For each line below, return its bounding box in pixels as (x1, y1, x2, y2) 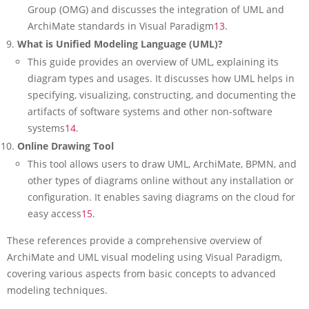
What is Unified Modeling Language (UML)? (17, 37, 223, 50)
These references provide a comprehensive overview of (7, 234, 262, 247)
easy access (28, 207, 81, 220)
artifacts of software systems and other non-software (28, 105, 272, 118)
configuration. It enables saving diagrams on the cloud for (28, 190, 295, 203)
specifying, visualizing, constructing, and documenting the (28, 88, 296, 101)
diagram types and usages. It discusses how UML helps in (28, 72, 295, 85)
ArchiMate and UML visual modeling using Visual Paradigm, (7, 250, 282, 263)
